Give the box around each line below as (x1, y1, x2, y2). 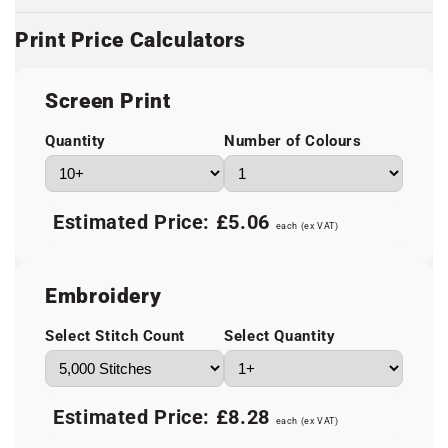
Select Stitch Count (45, 327, 185, 346)
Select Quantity (224, 327, 336, 346)
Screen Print (45, 88, 171, 113)
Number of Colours (224, 132, 362, 151)
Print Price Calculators (15, 28, 246, 53)
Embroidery (45, 283, 162, 308)
